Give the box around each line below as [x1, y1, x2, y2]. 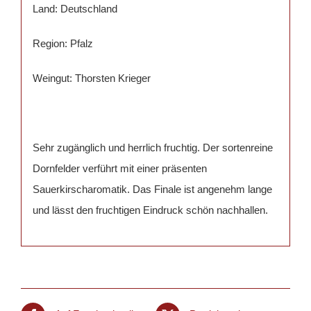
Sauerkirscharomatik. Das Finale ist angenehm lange [32, 183, 272, 196]
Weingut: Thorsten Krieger [32, 72, 151, 85]
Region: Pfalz [32, 37, 93, 50]
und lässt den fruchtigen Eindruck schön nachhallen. [32, 204, 268, 217]
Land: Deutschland [32, 3, 117, 15]
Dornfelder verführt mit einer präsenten [32, 162, 207, 175]
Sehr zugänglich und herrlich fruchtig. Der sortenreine [32, 142, 273, 154]
